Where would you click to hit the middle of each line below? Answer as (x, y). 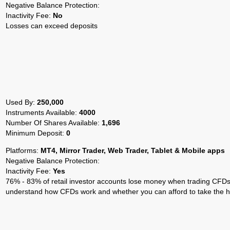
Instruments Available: (42, 112)
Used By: (21, 102)
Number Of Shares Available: (54, 122)
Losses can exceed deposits (52, 25)
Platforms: (23, 150)
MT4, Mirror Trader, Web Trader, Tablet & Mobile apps (133, 150)
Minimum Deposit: (36, 133)
